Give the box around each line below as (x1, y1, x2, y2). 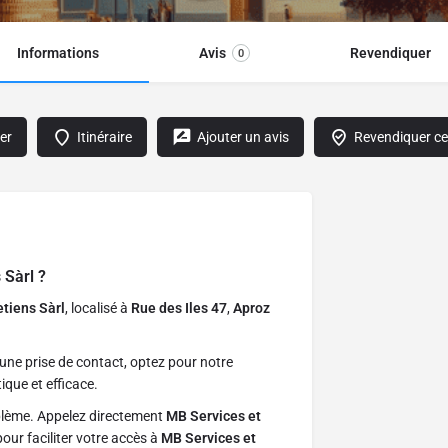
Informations (17, 45, 99, 62)
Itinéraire (77, 129, 132, 146)
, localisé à (65, 300, 131, 317)
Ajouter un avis (197, 129, 289, 146)
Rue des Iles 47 (131, 300, 227, 317)
